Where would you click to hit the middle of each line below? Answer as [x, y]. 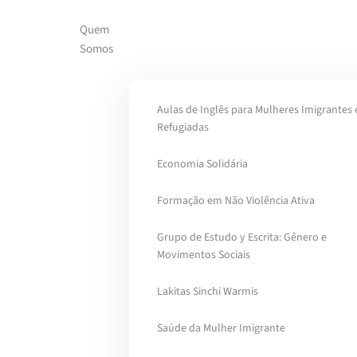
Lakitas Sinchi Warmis [208, 292]
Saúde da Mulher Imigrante [221, 328]
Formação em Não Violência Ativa [236, 201]
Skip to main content [91, 45]
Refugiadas [183, 127]
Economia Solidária [202, 164]
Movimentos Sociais [204, 255]
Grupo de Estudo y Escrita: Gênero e [242, 237]
